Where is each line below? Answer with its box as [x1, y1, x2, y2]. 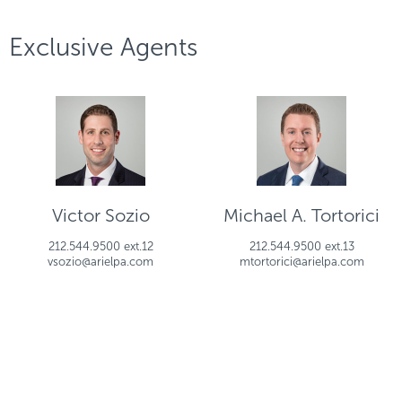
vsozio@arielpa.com [48, 255, 153, 268]
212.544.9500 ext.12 [48, 240, 153, 253]
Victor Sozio [51, 205, 150, 226]
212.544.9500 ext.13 [249, 240, 354, 253]
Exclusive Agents [9, 32, 197, 62]
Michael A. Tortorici [223, 205, 380, 226]
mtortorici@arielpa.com [239, 255, 364, 268]
